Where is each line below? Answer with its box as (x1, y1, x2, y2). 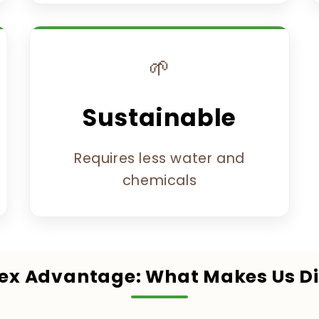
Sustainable (83, 100, 236, 135)
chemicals (122, 170, 197, 190)
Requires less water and (74, 148, 245, 168)
